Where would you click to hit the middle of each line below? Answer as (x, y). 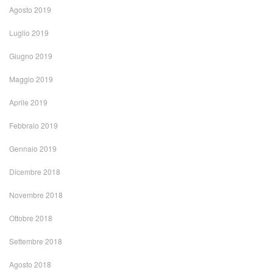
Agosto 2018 (30, 264)
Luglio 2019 (29, 33)
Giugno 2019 (31, 56)
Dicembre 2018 (35, 172)
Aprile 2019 (28, 102)
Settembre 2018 (36, 241)
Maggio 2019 (31, 79)
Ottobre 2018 (31, 218)
